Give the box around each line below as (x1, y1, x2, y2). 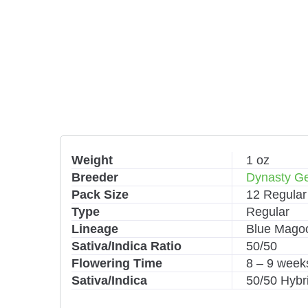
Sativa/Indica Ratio (71, 239, 181, 253)
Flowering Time (71, 256, 162, 270)
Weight (71, 153, 113, 167)
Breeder (71, 170, 118, 184)
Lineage (71, 222, 118, 236)
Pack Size (71, 188, 129, 201)
